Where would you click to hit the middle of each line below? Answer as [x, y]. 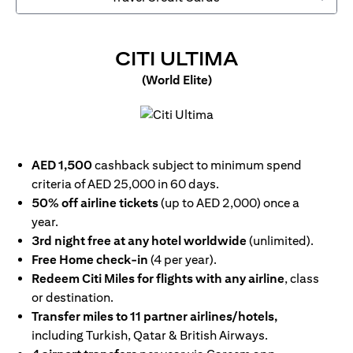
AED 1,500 [62, 165]
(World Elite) [176, 80]
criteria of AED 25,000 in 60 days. [125, 184]
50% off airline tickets [95, 203]
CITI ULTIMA [176, 58]
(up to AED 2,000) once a [229, 203]
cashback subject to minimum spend [197, 165]
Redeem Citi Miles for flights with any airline [158, 279]
